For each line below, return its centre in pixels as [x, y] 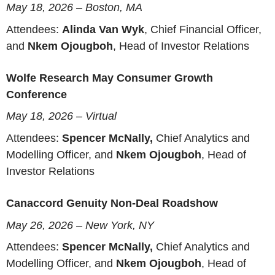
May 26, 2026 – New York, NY [80, 225]
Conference [37, 94]
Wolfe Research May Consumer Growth [110, 78]
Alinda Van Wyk [103, 29]
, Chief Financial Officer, [203, 29]
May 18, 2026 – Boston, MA [74, 8]
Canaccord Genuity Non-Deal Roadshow [112, 203]
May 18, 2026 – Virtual [61, 116]
